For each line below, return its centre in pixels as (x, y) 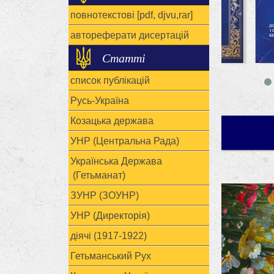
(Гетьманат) (98, 175)
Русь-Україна (100, 101)
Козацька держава (112, 121)
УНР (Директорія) (110, 216)
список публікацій (110, 80)
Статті (124, 57)
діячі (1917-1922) (109, 236)
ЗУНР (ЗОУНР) (105, 195)
